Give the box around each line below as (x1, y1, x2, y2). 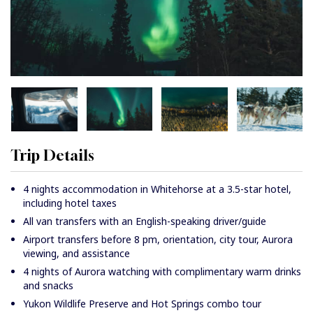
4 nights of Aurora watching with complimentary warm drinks (23, 265, 301, 279)
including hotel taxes (23, 196, 117, 210)
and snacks (23, 279, 73, 293)
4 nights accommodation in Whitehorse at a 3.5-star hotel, (23, 182, 291, 196)
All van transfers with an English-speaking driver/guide (23, 214, 266, 228)
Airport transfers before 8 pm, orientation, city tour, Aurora (23, 233, 293, 247)
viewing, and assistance (23, 247, 130, 261)
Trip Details (10, 147, 94, 165)
